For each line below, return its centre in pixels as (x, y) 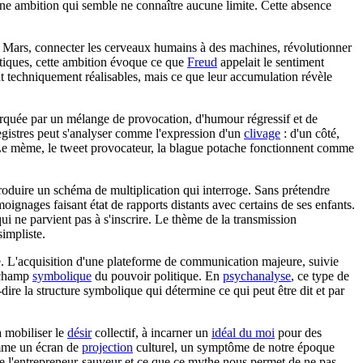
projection (107, 347)
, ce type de (320, 275)
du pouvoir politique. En (157, 275)
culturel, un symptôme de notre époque (234, 347)
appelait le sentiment (271, 62)
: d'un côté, (310, 133)
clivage (262, 133)
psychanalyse (257, 275)
